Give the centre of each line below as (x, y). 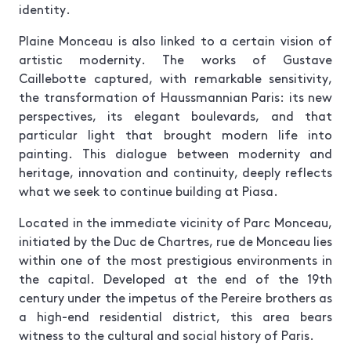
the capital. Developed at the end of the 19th (175, 278)
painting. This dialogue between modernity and (175, 152)
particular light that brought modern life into (175, 134)
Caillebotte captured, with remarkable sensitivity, (175, 77)
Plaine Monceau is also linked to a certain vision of (175, 40)
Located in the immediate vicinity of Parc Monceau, (175, 221)
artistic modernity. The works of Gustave (175, 58)
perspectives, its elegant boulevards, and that (175, 115)
